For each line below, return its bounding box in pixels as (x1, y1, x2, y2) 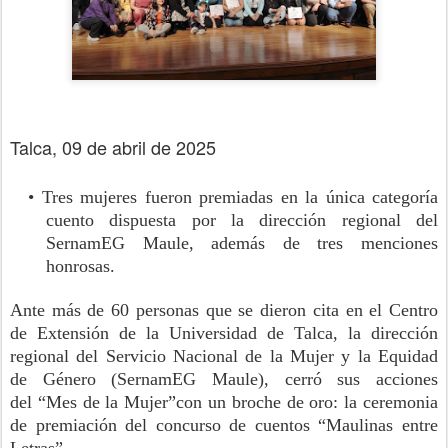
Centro (389, 300, 438, 320)
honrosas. (46, 256, 115, 276)
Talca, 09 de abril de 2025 (10, 134, 216, 160)
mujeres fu (72, 187, 160, 207)
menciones (343, 233, 439, 253)
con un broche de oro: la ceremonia (176, 392, 439, 412)
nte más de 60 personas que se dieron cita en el (23, 300, 389, 320)
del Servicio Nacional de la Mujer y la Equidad (76, 346, 439, 366)
